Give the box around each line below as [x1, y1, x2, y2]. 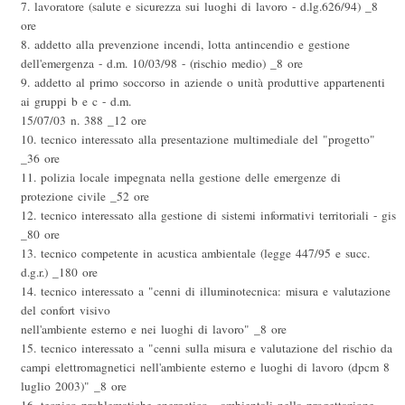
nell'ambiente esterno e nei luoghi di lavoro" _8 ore [21, 321, 287, 338]
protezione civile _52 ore [21, 188, 149, 205]
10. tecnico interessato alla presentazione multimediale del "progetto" [21, 131, 375, 148]
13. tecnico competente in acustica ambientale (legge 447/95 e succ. [21, 245, 370, 262]
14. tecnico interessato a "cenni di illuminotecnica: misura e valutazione [21, 283, 391, 300]
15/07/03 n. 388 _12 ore [21, 112, 146, 129]
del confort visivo [21, 302, 110, 319]
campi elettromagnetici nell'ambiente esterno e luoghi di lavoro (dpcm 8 [21, 359, 390, 376]
